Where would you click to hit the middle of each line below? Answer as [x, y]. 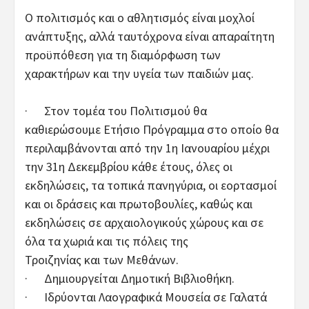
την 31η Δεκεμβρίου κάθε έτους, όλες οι [130, 166]
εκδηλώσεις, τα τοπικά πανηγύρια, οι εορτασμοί [151, 185]
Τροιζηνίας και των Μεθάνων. [102, 259]
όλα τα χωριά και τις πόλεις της [107, 241]
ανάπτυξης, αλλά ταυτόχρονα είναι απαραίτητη [150, 36]
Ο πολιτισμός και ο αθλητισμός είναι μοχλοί [140, 17]
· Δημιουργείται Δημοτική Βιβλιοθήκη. [130, 278]
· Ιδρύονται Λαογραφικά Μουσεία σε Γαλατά [146, 297]
